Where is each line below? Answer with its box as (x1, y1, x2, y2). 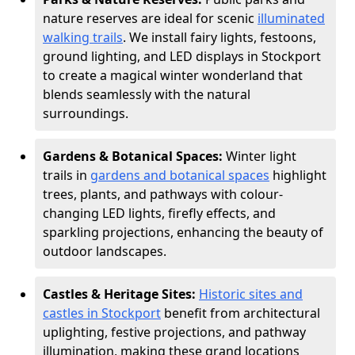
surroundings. (43, 105, 128, 122)
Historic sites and (199, 285, 303, 303)
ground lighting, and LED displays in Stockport (43, 48, 321, 65)
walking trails (43, 29, 123, 46)
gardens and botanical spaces (90, 166, 269, 184)
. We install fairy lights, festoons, (123, 29, 316, 46)
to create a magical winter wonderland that (43, 67, 303, 84)
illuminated (258, 10, 325, 27)
